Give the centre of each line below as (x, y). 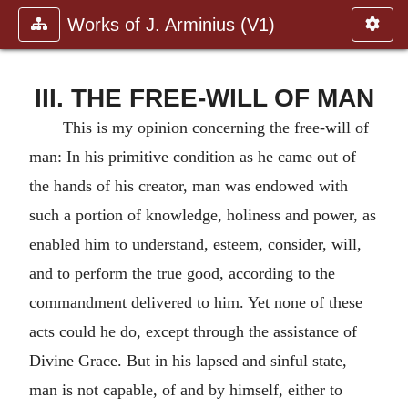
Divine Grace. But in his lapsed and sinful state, (188, 360)
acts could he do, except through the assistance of (193, 331)
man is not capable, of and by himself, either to (186, 389)
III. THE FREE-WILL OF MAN (204, 97)
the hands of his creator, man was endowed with (189, 185)
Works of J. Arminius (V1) (171, 25)
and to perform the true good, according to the (182, 273)
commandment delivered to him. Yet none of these (196, 302)
